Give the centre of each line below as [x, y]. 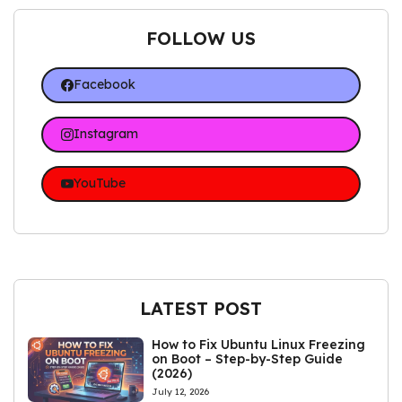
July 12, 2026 [181, 391]
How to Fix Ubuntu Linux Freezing [259, 344]
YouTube [99, 184]
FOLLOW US [201, 38]
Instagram [105, 134]
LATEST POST [201, 308]
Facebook [104, 85]
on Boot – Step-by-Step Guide [248, 358]
